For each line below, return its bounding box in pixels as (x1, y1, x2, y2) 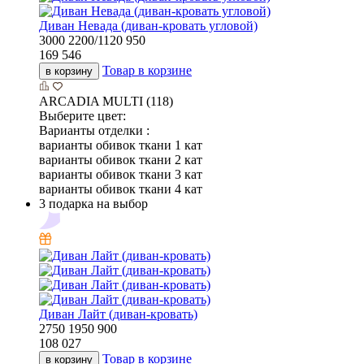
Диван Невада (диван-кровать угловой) (39, 19, 258, 33)
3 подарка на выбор (39, 197, 148, 211)
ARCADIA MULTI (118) (39, 94, 173, 109)
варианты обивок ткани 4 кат (39, 182, 202, 197)
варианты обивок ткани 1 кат (39, 138, 202, 153)
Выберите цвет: (39, 109, 126, 123)
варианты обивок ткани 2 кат (39, 153, 202, 167)
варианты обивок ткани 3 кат (39, 167, 202, 182)
